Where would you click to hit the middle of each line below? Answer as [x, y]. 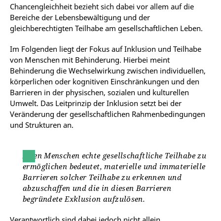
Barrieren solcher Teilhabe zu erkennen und [102, 177]
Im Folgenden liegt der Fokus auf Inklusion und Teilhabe [106, 49]
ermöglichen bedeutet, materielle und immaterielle [114, 166]
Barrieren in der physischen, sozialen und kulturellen [99, 92]
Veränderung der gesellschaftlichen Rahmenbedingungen [108, 114]
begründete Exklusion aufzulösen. [85, 199]
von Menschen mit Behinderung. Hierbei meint [90, 59]
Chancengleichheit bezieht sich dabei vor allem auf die [102, 6]
